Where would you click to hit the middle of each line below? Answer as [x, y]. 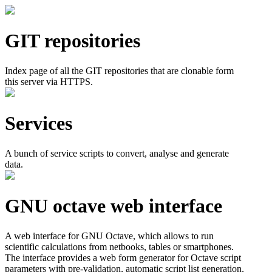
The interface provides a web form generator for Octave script [123, 257]
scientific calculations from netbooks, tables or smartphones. [119, 246]
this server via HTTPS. [49, 81]
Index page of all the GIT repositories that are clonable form [119, 70]
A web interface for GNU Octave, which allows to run [109, 236]
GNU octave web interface [114, 206]
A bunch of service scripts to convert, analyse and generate [117, 153]
